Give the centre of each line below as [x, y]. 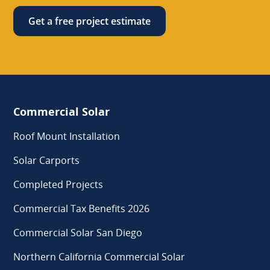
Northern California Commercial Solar [99, 256]
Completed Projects [58, 184]
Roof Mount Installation [67, 136]
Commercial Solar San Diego [78, 232]
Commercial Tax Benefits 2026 [82, 208]
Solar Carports [47, 160]
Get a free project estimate [90, 21]
